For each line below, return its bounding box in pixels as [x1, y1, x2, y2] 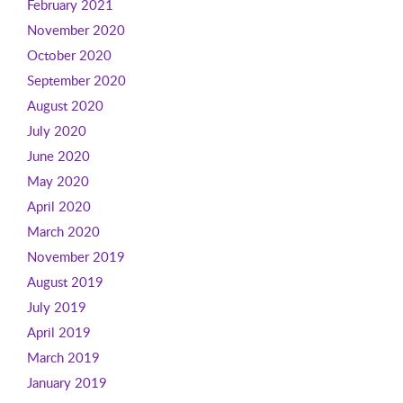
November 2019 [26, 247, 125, 265]
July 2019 [26, 298, 86, 316]
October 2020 [26, 46, 112, 64]
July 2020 [26, 121, 86, 139]
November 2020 [26, 21, 125, 39]
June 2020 [26, 147, 90, 165]
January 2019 [26, 373, 107, 391]
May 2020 [26, 172, 89, 190]
